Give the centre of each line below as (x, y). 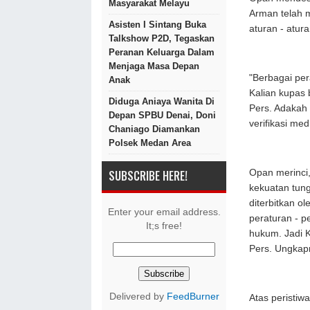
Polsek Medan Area (150, 143)
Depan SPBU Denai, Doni (162, 115)
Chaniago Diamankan (154, 129)
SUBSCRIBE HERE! (148, 176)
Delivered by (138, 297)
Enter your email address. (164, 212)
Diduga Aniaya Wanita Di (162, 101)
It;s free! (164, 226)
